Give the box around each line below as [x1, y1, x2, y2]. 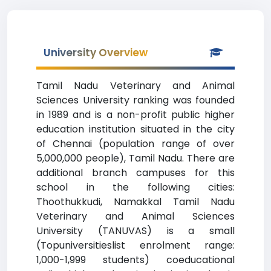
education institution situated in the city [36, 122, 235, 136]
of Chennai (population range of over [36, 137, 235, 151]
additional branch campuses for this [36, 166, 235, 180]
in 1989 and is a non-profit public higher [36, 108, 235, 122]
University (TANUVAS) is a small [36, 224, 235, 238]
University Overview [44, 45, 148, 60]
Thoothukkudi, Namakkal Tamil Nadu [36, 195, 235, 209]
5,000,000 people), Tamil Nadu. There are [36, 151, 235, 165]
